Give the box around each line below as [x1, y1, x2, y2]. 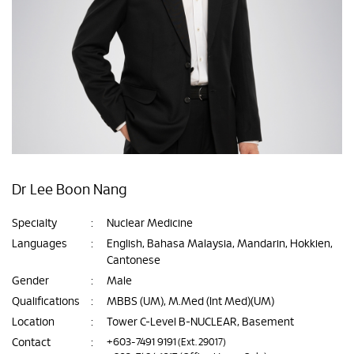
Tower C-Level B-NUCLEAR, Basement [107, 317, 294, 328]
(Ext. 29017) [176, 337, 226, 347]
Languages [12, 239, 67, 250]
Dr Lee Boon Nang [12, 183, 127, 198]
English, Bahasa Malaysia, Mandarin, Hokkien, [107, 239, 333, 250]
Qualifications [12, 296, 80, 307]
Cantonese [107, 255, 160, 266]
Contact [12, 337, 51, 348]
